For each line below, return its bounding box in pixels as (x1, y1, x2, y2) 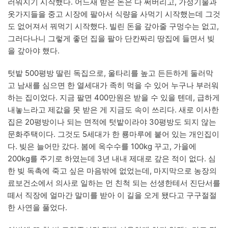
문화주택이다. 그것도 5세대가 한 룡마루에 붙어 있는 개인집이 (8, 129, 219, 139)
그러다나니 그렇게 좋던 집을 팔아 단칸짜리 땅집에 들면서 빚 (8, 33, 215, 43)
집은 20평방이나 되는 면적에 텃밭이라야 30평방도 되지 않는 (8, 117, 216, 127)
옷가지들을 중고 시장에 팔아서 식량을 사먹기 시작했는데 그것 (8, 9, 220, 19)
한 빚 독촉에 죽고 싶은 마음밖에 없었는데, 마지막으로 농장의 (8, 165, 217, 176)
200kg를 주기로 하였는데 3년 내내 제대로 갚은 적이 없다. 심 (8, 153, 216, 163)
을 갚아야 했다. (8, 45, 60, 55)
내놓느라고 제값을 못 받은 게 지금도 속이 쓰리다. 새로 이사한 (8, 104, 219, 115)
